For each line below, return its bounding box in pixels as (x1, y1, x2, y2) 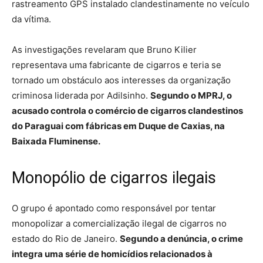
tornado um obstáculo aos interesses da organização (12, 74, 231, 86)
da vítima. (12, 13, 51, 25)
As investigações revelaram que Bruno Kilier (12, 43, 197, 55)
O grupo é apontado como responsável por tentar (12, 202, 216, 214)
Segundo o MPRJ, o (150, 89, 232, 101)
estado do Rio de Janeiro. (12, 232, 120, 244)
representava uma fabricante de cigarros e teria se (12, 59, 221, 70)
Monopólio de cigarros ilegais (12, 168, 216, 187)
